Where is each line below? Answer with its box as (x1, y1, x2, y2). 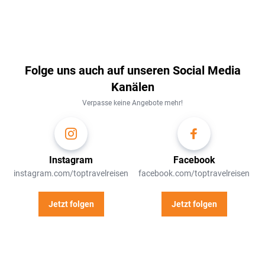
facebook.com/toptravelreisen (138, 167, 250, 179)
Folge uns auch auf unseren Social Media (24, 62, 241, 77)
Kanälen (111, 79, 154, 94)
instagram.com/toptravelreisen (14, 167, 128, 179)
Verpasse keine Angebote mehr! (82, 98, 183, 107)
